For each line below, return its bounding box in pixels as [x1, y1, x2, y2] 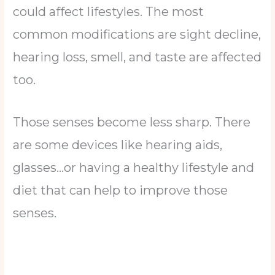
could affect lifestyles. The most [13, 4, 204, 19]
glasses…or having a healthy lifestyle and [13, 160, 255, 175]
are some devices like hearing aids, [13, 137, 223, 152]
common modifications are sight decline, [13, 26, 261, 42]
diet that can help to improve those [13, 182, 228, 198]
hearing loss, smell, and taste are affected [13, 49, 262, 64]
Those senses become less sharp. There [13, 114, 251, 130]
